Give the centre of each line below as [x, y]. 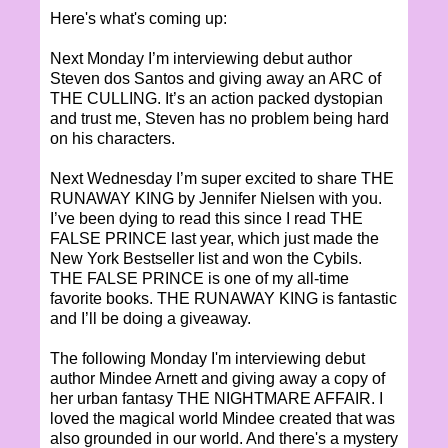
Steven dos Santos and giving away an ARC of [215, 78]
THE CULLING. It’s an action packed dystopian [216, 98]
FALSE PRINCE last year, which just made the [214, 238]
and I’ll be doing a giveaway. [150, 318]
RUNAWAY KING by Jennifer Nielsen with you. [216, 198]
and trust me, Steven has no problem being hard [219, 118]
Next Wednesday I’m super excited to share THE [222, 178]
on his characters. [112, 138]
